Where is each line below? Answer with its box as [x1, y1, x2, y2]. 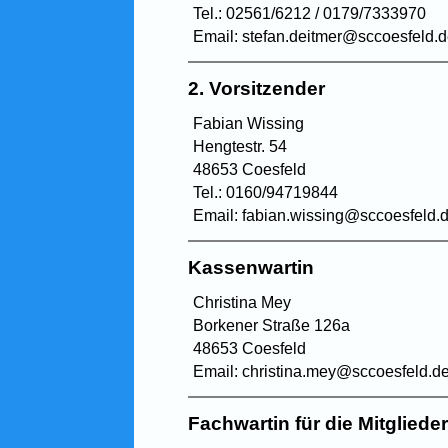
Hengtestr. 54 [193, 137, 288, 155]
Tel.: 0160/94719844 [193, 183, 339, 201]
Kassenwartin [188, 256, 315, 278]
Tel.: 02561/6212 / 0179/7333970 [193, 4, 427, 22]
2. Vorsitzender [188, 77, 326, 99]
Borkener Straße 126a [193, 316, 351, 334]
